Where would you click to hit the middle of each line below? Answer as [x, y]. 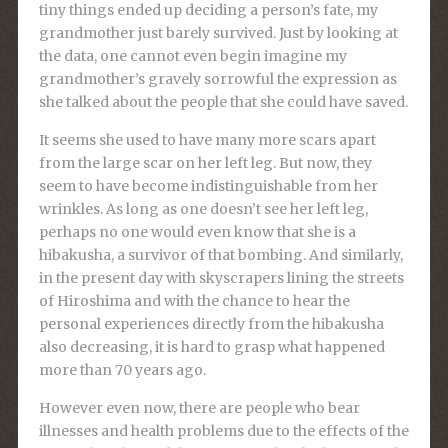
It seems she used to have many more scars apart [207, 140]
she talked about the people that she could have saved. [223, 102]
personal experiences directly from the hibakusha [211, 324]
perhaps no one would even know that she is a [197, 232]
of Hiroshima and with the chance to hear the [194, 301]
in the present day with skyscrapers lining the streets [221, 278]
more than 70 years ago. [122, 370]
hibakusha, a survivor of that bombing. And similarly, [220, 255]
